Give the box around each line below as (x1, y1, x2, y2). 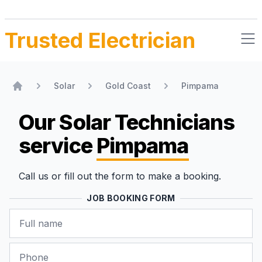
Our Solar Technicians (19, 109, 235, 135)
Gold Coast (105, 81, 151, 91)
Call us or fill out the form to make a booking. (19, 170, 221, 182)
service (19, 133, 96, 158)
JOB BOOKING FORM (87, 193, 175, 203)
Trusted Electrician (5, 27, 195, 53)
